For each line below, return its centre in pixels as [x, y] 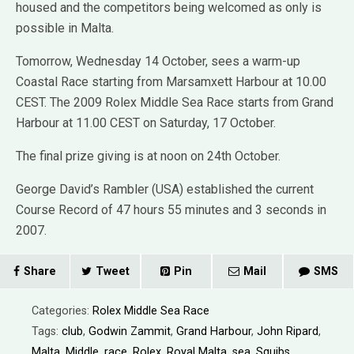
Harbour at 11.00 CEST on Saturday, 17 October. [146, 122]
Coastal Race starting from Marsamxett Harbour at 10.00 [171, 81]
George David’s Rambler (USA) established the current [165, 189]
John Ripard [288, 331]
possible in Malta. [65, 28]
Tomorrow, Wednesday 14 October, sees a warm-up [158, 61]
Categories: [62, 311]
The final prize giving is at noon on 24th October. [148, 156]
